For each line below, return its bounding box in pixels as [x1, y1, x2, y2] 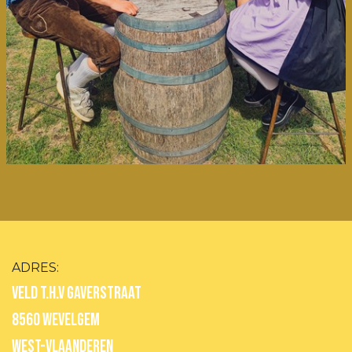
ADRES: [12, 259, 59, 275]
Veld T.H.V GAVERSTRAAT [12, 282, 141, 304]
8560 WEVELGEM [12, 309, 100, 331]
